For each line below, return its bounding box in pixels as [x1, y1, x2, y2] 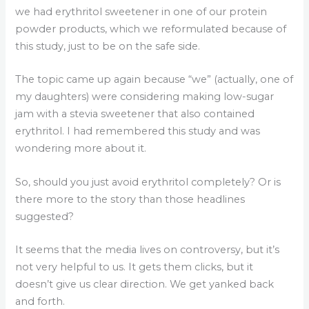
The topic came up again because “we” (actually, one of [15, 73, 294, 86]
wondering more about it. [15, 142, 147, 155]
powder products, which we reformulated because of [15, 22, 287, 35]
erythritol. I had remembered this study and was [15, 125, 261, 138]
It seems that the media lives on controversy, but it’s [15, 243, 280, 256]
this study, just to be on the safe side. [15, 39, 201, 52]
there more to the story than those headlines [15, 192, 246, 206]
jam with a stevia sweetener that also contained [15, 108, 255, 121]
